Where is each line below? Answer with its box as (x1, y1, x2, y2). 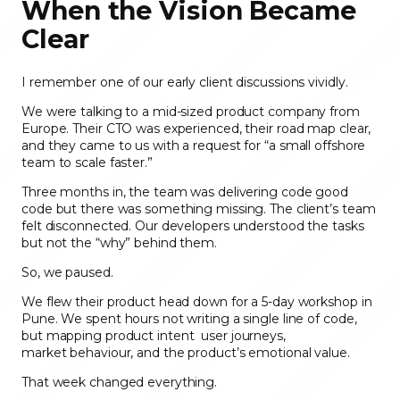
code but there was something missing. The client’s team (21, 201, 376, 218)
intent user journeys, (157, 328, 286, 345)
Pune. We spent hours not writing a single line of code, (21, 311, 357, 328)
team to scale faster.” (21, 154, 156, 171)
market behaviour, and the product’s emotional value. (21, 345, 354, 362)
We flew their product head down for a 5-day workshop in (21, 294, 372, 311)
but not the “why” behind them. (21, 235, 221, 252)
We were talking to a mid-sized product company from (21, 104, 360, 121)
